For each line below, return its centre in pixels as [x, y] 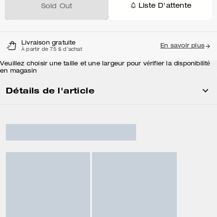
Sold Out [57, 7]
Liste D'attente [165, 6]
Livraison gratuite [49, 43]
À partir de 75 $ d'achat [52, 50]
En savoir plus [182, 46]
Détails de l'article [50, 90]
